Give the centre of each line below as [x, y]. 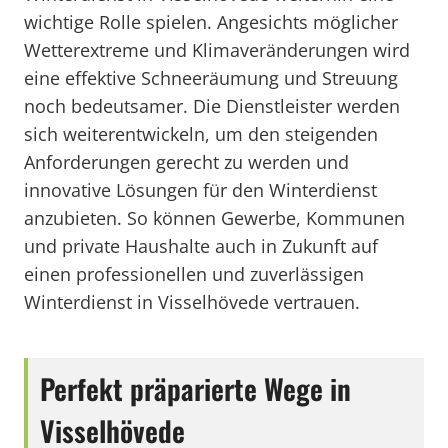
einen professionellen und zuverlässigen [194, 274]
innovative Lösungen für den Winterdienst [200, 190]
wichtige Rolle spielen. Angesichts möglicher [211, 22]
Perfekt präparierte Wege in [195, 388]
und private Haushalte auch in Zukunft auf [201, 246]
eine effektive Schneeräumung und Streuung [211, 78]
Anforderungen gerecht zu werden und [186, 162]
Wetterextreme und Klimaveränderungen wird [217, 50]
